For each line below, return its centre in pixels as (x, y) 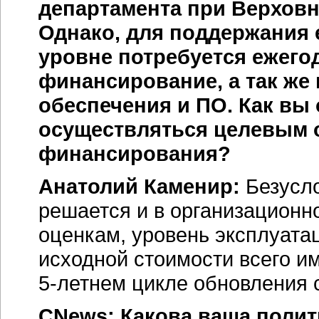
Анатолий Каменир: (139, 186)
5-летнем (82, 283)
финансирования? (135, 153)
